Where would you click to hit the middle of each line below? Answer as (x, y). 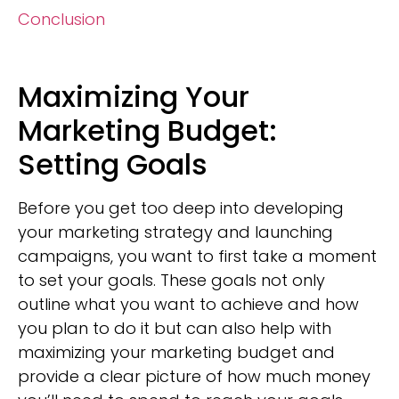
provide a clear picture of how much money (194, 377)
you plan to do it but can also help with (175, 329)
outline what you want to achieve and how (188, 305)
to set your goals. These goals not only (171, 281)
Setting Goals (113, 165)
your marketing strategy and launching (175, 232)
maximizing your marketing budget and (176, 353)
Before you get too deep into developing (181, 208)
